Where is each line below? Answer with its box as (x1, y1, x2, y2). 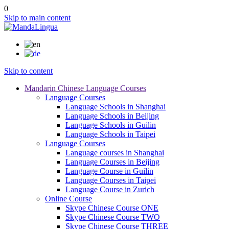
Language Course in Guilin (65, 167, 153, 175)
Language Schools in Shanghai (65, 102, 166, 111)
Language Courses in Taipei (65, 176, 156, 185)
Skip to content (4, 66, 53, 75)
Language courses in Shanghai (65, 148, 164, 157)
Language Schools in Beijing (65, 111, 159, 120)
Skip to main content (4, 13, 71, 22)
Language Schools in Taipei (65, 130, 155, 139)
